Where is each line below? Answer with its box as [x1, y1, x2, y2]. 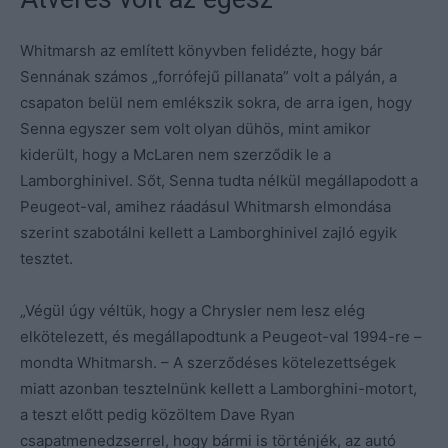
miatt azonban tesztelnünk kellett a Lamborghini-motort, [20, 379, 417, 399]
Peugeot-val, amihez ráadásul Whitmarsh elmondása [20, 197, 391, 217]
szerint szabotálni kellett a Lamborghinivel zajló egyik [20, 223, 397, 243]
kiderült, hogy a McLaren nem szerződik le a [20, 145, 331, 165]
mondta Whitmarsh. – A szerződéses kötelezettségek [20, 353, 396, 373]
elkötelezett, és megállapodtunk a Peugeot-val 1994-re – [20, 327, 422, 347]
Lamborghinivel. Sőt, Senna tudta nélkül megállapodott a [20, 171, 418, 191]
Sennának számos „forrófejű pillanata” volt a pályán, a [20, 67, 397, 87]
